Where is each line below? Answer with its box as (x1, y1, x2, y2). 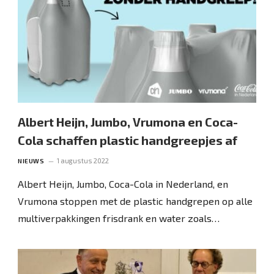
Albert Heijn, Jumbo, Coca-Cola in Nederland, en (18, 177, 229, 190)
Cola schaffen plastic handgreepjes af (18, 132, 238, 147)
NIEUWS (18, 157, 45, 165)
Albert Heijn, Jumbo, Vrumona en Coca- (18, 114, 239, 129)
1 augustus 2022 (57, 156, 109, 165)
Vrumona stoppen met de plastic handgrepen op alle (18, 194, 253, 207)
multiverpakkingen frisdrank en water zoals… (18, 212, 220, 224)
